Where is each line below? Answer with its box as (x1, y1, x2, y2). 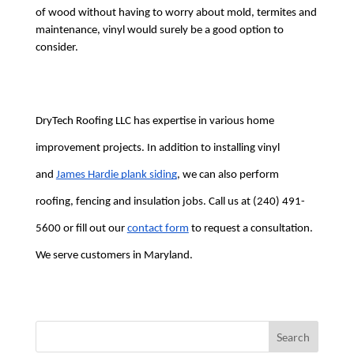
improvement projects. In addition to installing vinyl (35, 142, 280, 155)
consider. (35, 42, 78, 55)
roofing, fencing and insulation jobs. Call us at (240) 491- (35, 196, 305, 209)
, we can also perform (176, 169, 279, 182)
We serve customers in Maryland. (35, 250, 193, 262)
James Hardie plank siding (55, 169, 177, 182)
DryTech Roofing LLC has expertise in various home (35, 115, 274, 128)
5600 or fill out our (35, 223, 127, 235)
